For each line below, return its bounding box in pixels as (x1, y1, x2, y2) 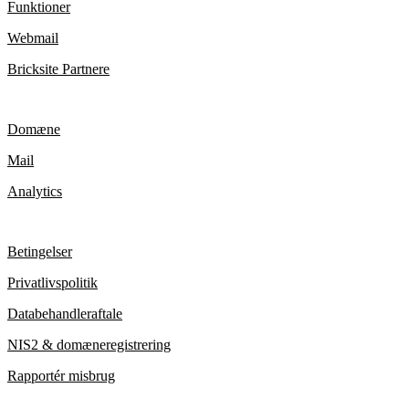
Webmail (7, 29, 58, 46)
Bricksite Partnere (7, 60, 110, 77)
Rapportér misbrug (7, 367, 115, 383)
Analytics (7, 183, 62, 199)
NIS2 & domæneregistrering (7, 336, 171, 352)
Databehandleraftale (7, 305, 122, 321)
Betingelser (7, 243, 72, 259)
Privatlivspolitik (7, 274, 98, 290)
